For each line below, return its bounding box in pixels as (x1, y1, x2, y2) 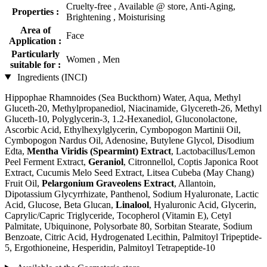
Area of (20, 24, 51, 35)
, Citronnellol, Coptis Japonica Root (123, 156, 258, 167)
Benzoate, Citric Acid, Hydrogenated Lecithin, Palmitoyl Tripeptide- (5, 231, 262, 242)
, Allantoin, (174, 178, 216, 188)
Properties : (11, 6, 59, 17)
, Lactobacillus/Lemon (171, 145, 255, 156)
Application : (9, 35, 61, 46)
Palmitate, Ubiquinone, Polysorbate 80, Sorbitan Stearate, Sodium (5, 221, 252, 231)
